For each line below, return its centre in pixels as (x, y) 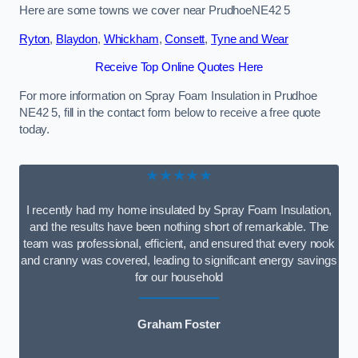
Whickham (131, 39)
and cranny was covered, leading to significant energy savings (179, 260)
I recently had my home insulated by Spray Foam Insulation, (179, 210)
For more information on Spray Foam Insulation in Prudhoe (168, 95)
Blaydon (77, 39)
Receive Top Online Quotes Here (179, 68)
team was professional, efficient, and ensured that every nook (179, 243)
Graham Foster (179, 325)
